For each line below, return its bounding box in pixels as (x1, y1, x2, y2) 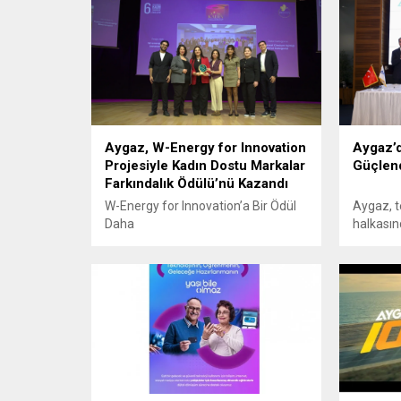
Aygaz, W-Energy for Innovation (105, 140, 306, 157)
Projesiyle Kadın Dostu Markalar (105, 158, 305, 175)
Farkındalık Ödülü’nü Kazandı (105, 175, 292, 192)
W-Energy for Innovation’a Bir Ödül (105, 199, 296, 214)
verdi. (352, 270, 383, 286)
